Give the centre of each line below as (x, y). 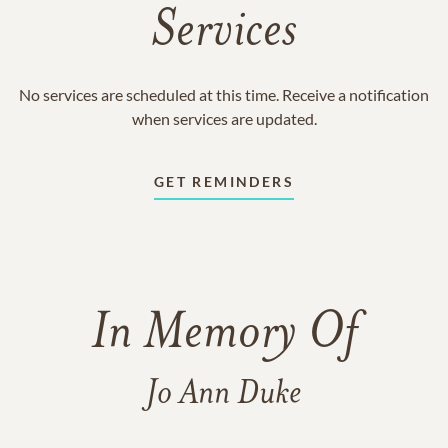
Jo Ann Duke (224, 394)
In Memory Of (224, 335)
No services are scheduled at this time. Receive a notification (224, 94)
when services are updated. (224, 118)
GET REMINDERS (224, 181)
